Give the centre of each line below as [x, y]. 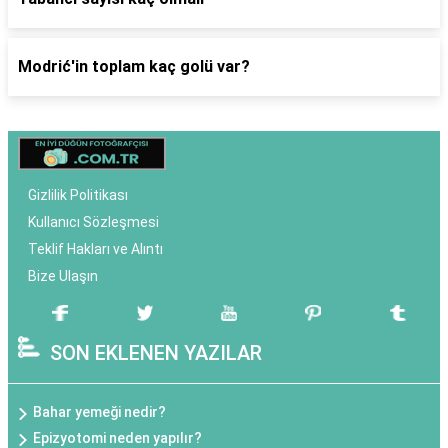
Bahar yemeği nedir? [99, 412]
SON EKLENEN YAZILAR [156, 353]
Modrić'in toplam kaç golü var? [134, 66]
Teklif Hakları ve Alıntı [95, 249]
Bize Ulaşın [63, 276]
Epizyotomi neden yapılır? [117, 438]
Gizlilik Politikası [78, 195]
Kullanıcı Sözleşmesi [93, 222]
